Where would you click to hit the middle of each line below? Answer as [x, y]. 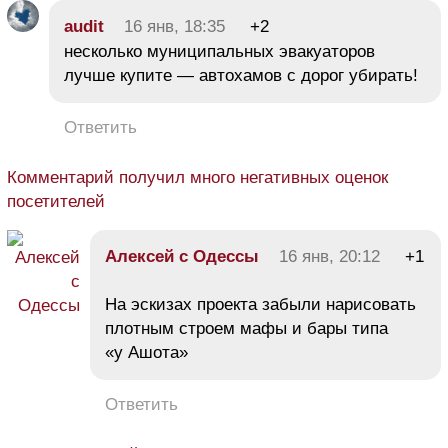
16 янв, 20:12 [329, 256]
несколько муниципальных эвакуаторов [219, 51]
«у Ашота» [146, 352]
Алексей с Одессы [182, 256]
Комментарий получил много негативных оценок [197, 177]
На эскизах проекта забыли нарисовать [260, 304]
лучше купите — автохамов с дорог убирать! [241, 75]
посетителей [56, 201]
